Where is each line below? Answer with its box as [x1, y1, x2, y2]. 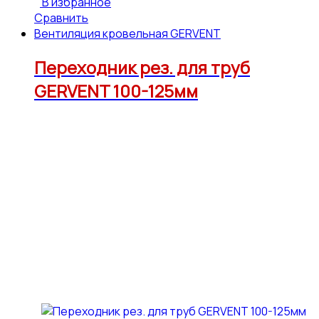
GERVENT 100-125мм [34, 78, 198, 103]
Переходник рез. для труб [34, 55, 250, 79]
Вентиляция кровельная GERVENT [34, 25, 221, 41]
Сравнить [34, 9, 88, 26]
